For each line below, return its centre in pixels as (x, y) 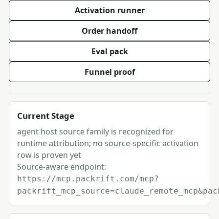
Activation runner (109, 10)
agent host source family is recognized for (95, 131)
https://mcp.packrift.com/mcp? (88, 179)
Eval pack (109, 51)
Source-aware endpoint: (62, 167)
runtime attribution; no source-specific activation (108, 143)
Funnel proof (109, 72)
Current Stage (46, 116)
